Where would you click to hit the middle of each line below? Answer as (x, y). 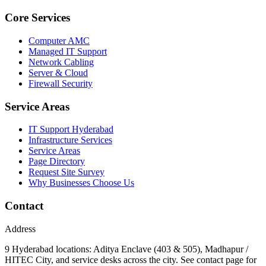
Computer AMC (59, 41)
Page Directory (57, 161)
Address (20, 229)
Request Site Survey (66, 172)
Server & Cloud (58, 73)
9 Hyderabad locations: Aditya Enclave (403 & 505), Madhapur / (126, 249)
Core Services (37, 18)
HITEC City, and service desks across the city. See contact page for (131, 259)
